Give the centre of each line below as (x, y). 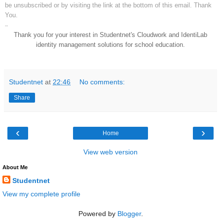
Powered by (98, 214)
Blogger (129, 214)
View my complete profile (41, 194)
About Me (15, 167)
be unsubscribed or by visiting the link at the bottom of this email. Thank (108, 5)
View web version (110, 152)
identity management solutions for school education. (110, 44)
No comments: (102, 82)
